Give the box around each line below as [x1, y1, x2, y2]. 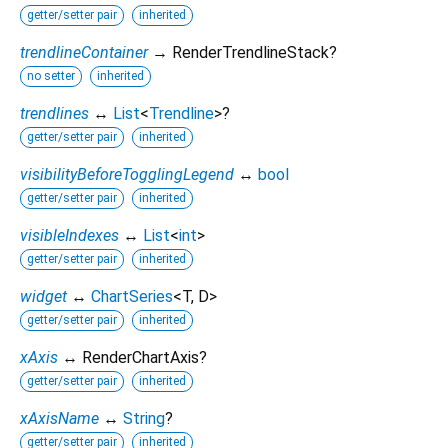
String [123, 408, 165, 428]
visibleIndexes [20, 225, 119, 245]
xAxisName [20, 408, 99, 428]
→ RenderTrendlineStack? [152, 42, 337, 62]
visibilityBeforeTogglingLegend [20, 164, 234, 184]
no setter [27, 68, 75, 83]
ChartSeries [91, 286, 173, 306]
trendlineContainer [20, 42, 148, 62]
